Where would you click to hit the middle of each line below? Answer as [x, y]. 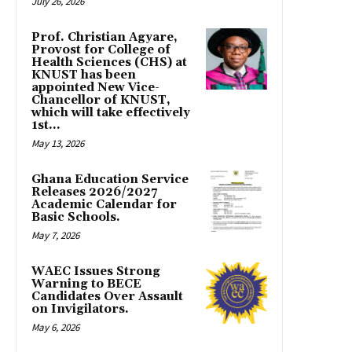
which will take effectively [111, 113]
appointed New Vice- [95, 88]
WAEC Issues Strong [96, 272]
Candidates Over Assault [107, 297]
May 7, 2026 [55, 236]
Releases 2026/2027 [94, 192]
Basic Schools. [76, 218]
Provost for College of [101, 50]
